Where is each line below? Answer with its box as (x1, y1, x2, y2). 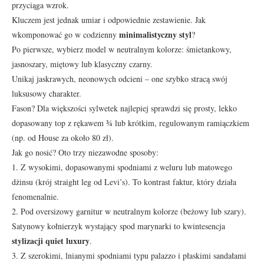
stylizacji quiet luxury (12, 234, 90, 247)
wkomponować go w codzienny (12, 28, 119, 40)
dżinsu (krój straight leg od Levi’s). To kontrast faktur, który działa (12, 176, 236, 187)
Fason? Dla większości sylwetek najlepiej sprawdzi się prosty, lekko (12, 102, 237, 114)
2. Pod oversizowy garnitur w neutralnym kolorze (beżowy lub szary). (12, 205, 246, 217)
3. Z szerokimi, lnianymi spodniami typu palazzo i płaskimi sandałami (12, 249, 246, 261)
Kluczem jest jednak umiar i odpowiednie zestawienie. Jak (12, 14, 206, 25)
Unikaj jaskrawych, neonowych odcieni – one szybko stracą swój (12, 72, 227, 84)
